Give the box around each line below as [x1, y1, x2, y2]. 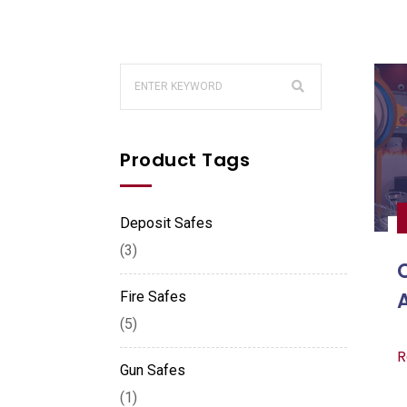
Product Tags [120, 146, 250, 173]
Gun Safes [120, 361, 185, 379]
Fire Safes [120, 287, 186, 305]
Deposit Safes [120, 213, 213, 232]
